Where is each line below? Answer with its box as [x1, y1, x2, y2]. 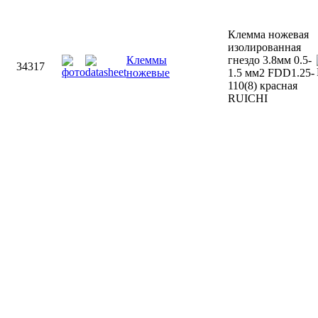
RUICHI [228, 92, 268, 104]
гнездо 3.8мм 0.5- [228, 54, 312, 66]
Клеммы [126, 54, 167, 66]
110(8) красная [228, 79, 297, 92]
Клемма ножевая [228, 28, 309, 40]
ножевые [126, 67, 170, 79]
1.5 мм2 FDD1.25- [228, 67, 314, 79]
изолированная [228, 41, 301, 53]
